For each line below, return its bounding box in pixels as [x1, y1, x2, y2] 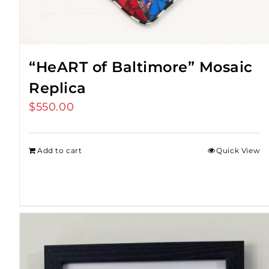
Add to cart [37, 146, 82, 156]
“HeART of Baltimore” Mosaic [29, 58, 253, 76]
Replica [29, 79, 86, 97]
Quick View [216, 146, 261, 156]
